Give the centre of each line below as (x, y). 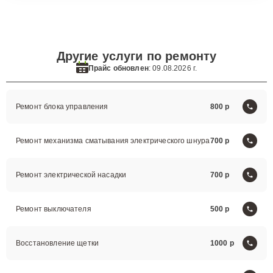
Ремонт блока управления (62, 107)
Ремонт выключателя (54, 209)
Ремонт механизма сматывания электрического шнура (113, 141)
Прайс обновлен (118, 68)
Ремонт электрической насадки (71, 175)
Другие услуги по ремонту (136, 56)
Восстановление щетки (57, 243)
